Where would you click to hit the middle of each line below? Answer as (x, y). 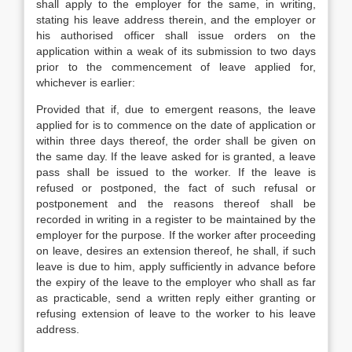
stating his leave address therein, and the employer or (176, 20)
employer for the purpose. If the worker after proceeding (176, 235)
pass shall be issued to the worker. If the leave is (176, 172)
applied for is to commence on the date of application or (176, 125)
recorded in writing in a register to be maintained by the (176, 219)
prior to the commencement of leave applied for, (176, 67)
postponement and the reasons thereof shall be (176, 203)
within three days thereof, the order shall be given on (176, 141)
